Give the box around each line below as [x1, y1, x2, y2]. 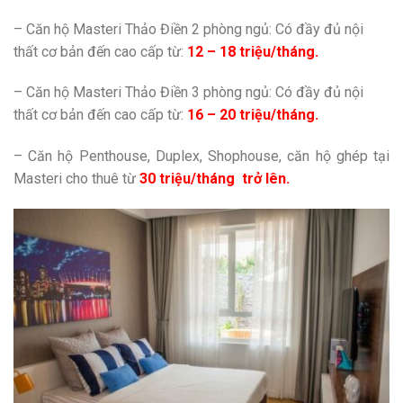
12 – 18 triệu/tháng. [187, 42, 322, 60]
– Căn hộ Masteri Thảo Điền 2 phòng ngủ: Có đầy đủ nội [13, 20, 363, 38]
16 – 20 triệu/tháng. [187, 106, 322, 124]
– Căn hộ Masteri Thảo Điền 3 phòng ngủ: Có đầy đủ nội [13, 84, 363, 102]
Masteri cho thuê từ [13, 170, 139, 188]
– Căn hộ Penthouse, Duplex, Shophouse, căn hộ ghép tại [13, 148, 390, 166]
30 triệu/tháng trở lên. [139, 170, 290, 188]
